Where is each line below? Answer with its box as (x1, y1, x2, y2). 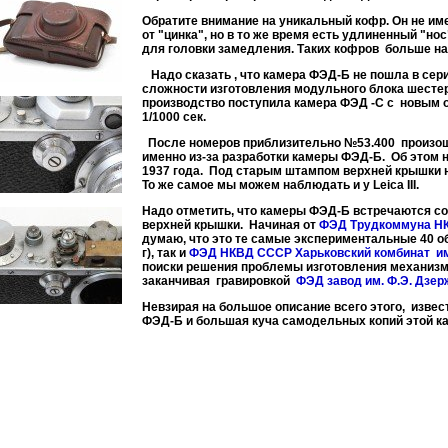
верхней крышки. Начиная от (142, 218, 319, 233)
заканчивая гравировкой (142, 274, 290, 289)
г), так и (142, 246, 186, 261)
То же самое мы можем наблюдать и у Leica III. (142, 178, 419, 193)
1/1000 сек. (142, 110, 206, 125)
